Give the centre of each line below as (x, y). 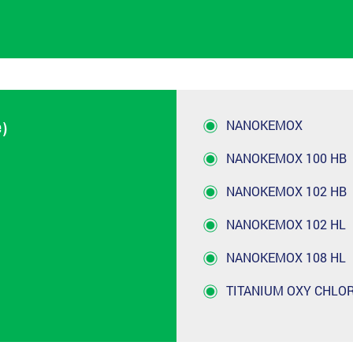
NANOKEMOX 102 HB (286, 191)
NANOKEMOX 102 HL (286, 224)
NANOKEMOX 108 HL (286, 257)
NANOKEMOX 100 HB (286, 158)
